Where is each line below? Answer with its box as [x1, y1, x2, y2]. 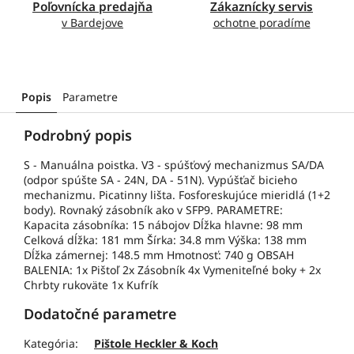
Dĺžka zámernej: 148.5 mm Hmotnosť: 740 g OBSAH [24, 247, 294, 263]
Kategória [24, 336, 75, 352]
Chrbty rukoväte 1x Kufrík [24, 277, 158, 293]
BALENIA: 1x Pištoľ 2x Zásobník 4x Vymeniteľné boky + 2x [24, 262, 321, 278]
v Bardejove [62, 15, 123, 31]
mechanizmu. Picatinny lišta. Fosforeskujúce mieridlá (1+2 [24, 187, 330, 203]
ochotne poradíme [213, 15, 311, 31]
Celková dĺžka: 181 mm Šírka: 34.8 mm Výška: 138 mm [24, 232, 307, 248]
